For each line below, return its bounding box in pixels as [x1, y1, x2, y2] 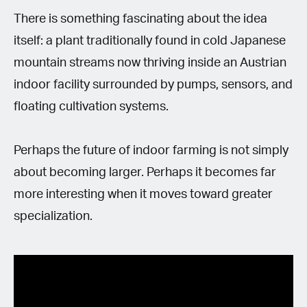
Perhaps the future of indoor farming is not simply [14, 144, 288, 157]
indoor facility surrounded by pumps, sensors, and [14, 78, 293, 91]
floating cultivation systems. [14, 100, 169, 113]
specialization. [14, 210, 93, 223]
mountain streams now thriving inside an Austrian [14, 56, 286, 69]
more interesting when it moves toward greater [14, 188, 273, 201]
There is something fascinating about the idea [14, 12, 267, 25]
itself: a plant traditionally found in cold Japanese [14, 34, 286, 47]
